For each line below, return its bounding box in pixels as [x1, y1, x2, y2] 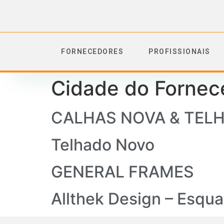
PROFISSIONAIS [148, 47, 210, 55]
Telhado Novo [51, 135, 154, 154]
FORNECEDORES [61, 47, 123, 55]
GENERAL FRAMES [51, 162, 194, 181]
